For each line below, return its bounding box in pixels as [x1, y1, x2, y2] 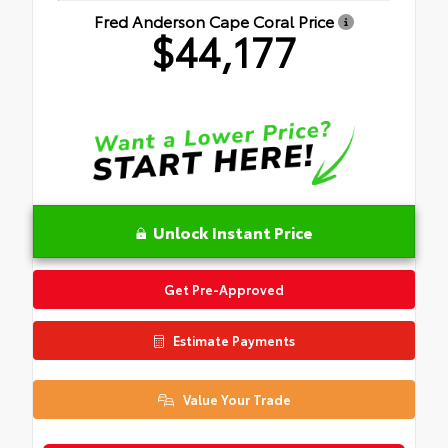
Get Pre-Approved [164, 279, 284, 298]
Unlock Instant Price [152, 219, 313, 243]
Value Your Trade [179, 389, 291, 408]
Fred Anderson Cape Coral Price [94, 9, 338, 33]
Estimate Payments [169, 330, 295, 349]
